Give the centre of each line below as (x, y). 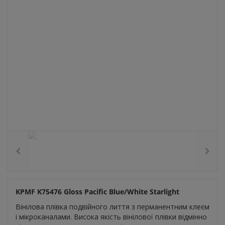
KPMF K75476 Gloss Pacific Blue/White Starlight (97, 192)
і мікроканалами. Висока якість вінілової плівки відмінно (111, 217)
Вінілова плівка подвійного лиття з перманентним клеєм (113, 207)
